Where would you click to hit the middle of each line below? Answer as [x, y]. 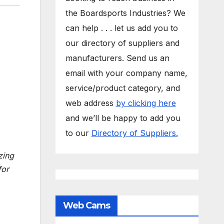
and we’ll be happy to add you [123, 118]
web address [90, 103]
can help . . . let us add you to [121, 28]
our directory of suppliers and [122, 43]
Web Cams [86, 205]
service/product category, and [122, 88]
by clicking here [146, 103]
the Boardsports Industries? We [125, 13]
